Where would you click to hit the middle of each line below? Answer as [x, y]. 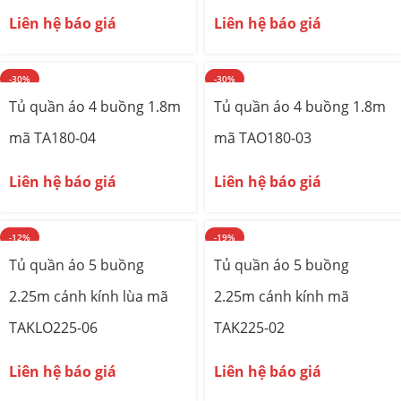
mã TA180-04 [52, 138]
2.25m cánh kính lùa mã [89, 296]
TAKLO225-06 [53, 328]
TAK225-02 [249, 328]
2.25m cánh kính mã [282, 296]
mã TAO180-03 [263, 138]
